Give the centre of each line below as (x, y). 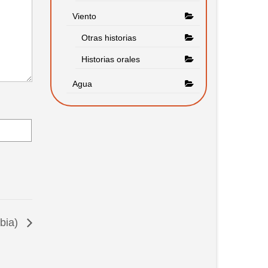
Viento (84, 16)
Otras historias (109, 38)
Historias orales (110, 60)
